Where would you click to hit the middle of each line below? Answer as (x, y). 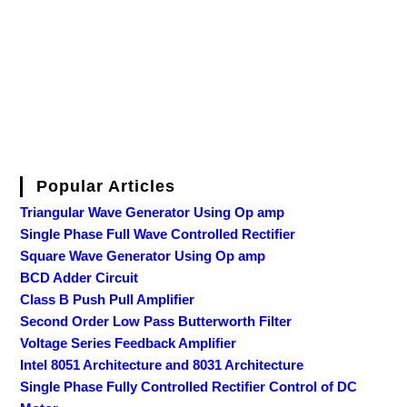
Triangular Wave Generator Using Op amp (153, 213)
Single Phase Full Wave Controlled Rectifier (158, 234)
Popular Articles (106, 187)
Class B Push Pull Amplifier (108, 300)
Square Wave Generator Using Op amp (143, 256)
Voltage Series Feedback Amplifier (129, 343)
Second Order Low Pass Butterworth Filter (156, 322)
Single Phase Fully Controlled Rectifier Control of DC (189, 387)
